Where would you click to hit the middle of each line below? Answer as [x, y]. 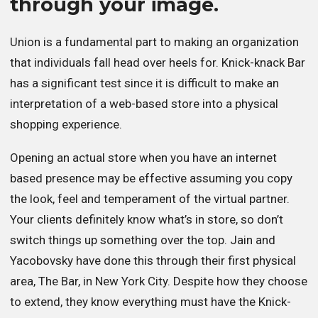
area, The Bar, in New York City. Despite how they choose [159, 281]
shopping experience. [66, 124]
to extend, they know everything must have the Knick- [150, 302]
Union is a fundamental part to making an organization [154, 42]
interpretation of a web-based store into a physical [144, 103]
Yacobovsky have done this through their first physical [153, 261]
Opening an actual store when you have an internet [143, 158]
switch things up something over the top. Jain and [143, 240]
